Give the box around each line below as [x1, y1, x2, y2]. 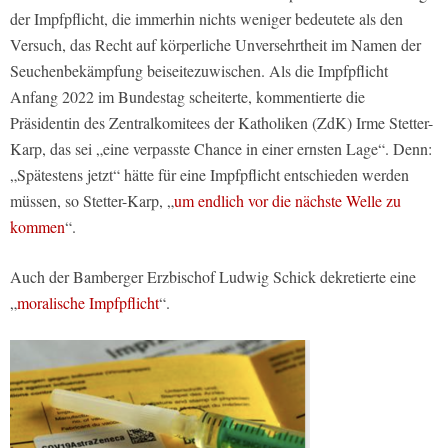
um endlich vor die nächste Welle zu [174, 190, 401, 212]
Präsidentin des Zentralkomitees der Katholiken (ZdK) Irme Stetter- [10, 112, 433, 134]
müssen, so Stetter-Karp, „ [10, 190, 174, 212]
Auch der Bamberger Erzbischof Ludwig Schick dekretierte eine [10, 266, 416, 288]
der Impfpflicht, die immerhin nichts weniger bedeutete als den [10, 8, 403, 30]
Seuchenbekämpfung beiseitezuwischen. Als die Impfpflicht [10, 60, 388, 82]
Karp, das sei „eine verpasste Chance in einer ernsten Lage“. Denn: [10, 138, 432, 160]
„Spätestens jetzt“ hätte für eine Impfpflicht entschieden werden [10, 164, 409, 186]
